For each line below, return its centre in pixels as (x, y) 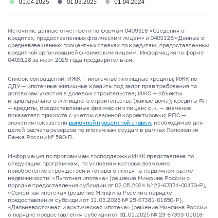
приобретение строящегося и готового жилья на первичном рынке (100, 171)
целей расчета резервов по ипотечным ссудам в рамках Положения (103, 130)
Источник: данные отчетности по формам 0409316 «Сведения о (96, 30)
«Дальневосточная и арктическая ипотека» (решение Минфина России (107, 207)
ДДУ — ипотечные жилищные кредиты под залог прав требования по (102, 86)
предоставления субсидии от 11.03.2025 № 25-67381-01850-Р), (96, 200)
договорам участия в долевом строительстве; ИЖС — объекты (95, 93)
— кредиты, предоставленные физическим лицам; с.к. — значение (100, 108)
